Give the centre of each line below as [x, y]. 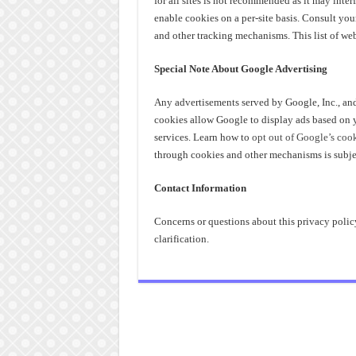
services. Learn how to [203, 137]
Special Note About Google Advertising [240, 69]
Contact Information [200, 188]
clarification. [181, 239]
